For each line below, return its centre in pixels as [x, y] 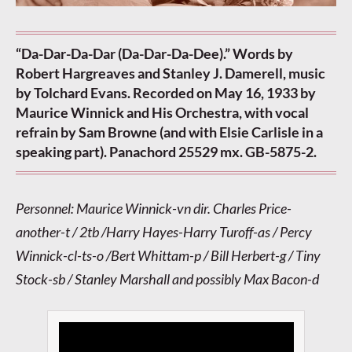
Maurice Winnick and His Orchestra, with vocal [162, 113]
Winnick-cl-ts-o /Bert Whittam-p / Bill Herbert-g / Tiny [168, 256]
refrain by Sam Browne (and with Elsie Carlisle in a [169, 132]
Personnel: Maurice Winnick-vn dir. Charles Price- [154, 209]
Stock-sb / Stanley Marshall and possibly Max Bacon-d [167, 279]
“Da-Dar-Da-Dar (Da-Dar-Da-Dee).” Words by [154, 54]
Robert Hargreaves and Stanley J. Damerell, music [170, 73]
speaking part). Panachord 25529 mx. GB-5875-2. [166, 152]
